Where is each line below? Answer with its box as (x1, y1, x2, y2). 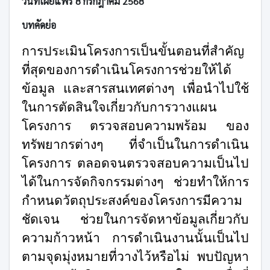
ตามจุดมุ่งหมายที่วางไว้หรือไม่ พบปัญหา (21, 249, 249, 264)
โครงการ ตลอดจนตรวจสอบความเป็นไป (21, 155, 249, 171)
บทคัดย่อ (21, 18, 56, 31)
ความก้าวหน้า (21, 230, 100, 245)
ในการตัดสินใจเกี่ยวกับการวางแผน (21, 99, 217, 115)
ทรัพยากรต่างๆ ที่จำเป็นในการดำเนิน (21, 137, 249, 152)
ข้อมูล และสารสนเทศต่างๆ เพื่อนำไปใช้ (21, 81, 249, 96)
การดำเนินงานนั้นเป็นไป (111, 230, 249, 245)
